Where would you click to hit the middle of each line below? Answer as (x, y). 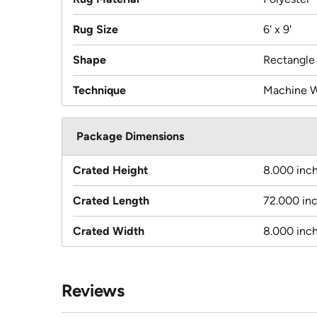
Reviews (93, 291)
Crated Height (110, 171)
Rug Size (96, 30)
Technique (99, 91)
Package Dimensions (130, 137)
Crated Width (109, 231)
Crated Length (111, 201)
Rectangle (289, 60)
